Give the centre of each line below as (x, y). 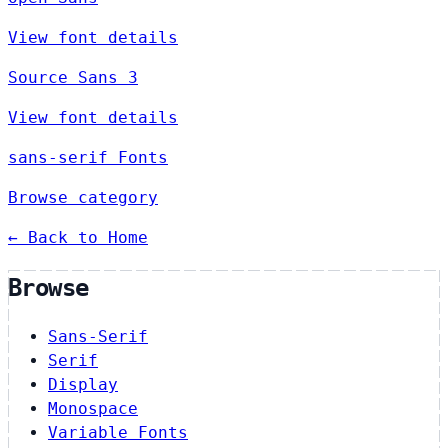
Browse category (83, 197)
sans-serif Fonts (88, 157)
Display (83, 385)
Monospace (93, 409)
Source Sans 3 (73, 77)
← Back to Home (78, 237)
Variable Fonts (118, 433)
